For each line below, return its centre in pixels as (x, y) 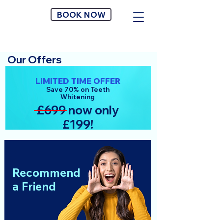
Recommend (46, 173)
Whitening (78, 97)
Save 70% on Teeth (78, 89)
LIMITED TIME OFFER (78, 81)
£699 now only (78, 110)
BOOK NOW (81, 14)
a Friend (34, 186)
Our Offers (35, 59)
